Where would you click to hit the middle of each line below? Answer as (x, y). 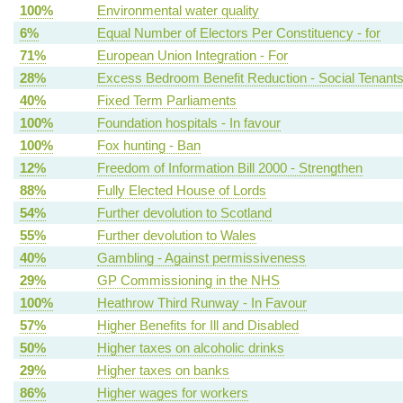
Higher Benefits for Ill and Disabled (197, 326)
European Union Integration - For (192, 56)
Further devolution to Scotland (184, 213)
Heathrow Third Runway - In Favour (201, 303)
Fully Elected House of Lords (181, 191)
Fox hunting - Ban (148, 146)
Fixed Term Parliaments (166, 101)
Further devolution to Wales (176, 236)
